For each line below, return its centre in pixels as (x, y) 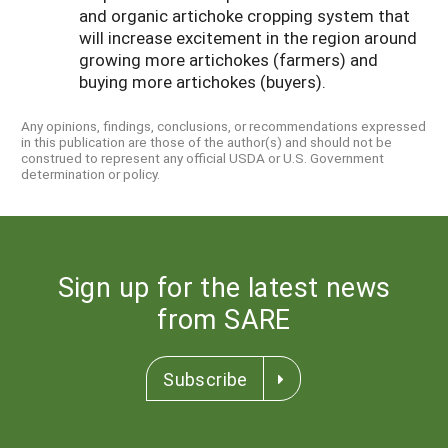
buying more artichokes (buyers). (202, 82)
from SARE (224, 319)
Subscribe (205, 379)
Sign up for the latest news (224, 287)
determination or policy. (90, 174)
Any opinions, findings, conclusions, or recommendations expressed (223, 126)
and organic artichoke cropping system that (244, 16)
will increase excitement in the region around (248, 38)
